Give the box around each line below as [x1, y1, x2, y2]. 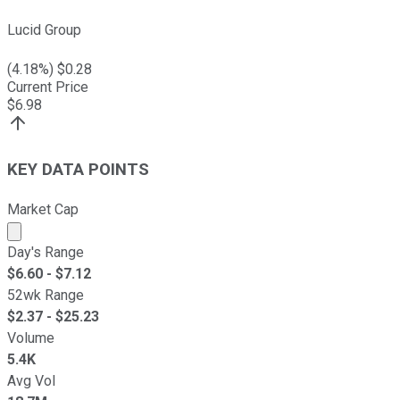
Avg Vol [7, 371, 55, 389]
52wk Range [7, 286, 84, 304]
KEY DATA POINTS [7, 160, 149, 180]
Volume [7, 329, 54, 346]
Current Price [7, 79, 88, 96]
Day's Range [7, 243, 84, 261]
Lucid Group [7, 21, 81, 39]
